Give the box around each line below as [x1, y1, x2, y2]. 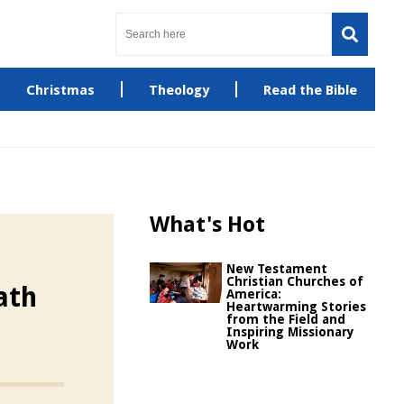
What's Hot [150, 212, 265, 237]
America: [226, 287, 281, 301]
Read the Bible [262, 82, 357, 98]
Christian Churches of [226, 274, 363, 289]
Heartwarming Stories [226, 299, 366, 314]
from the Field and [226, 312, 345, 326]
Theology [148, 82, 209, 98]
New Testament [226, 262, 327, 276]
